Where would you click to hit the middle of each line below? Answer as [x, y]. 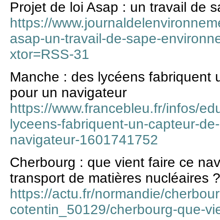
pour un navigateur [68, 93]
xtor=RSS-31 [50, 54]
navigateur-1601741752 [84, 140]
